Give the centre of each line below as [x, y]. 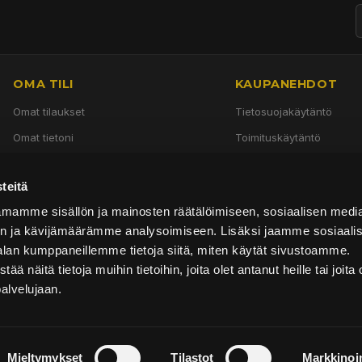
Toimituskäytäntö [278, 137]
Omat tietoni [44, 137]
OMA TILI [43, 84]
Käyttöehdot [265, 162]
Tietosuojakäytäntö [283, 112]
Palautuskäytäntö [278, 188]
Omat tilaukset [49, 112]
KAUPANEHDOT [286, 84]
